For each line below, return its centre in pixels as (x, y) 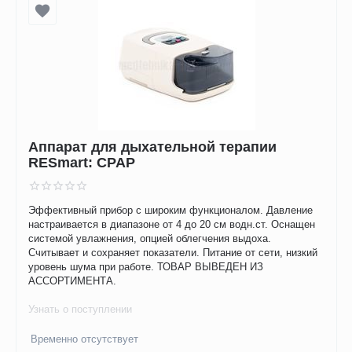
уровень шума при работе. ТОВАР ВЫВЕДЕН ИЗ (146, 267)
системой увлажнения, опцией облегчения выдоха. (150, 239)
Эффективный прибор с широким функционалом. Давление (171, 211)
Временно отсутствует (85, 339)
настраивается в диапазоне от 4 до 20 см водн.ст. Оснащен (172, 225)
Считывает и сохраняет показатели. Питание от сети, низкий (173, 253)
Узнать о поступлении (81, 310)
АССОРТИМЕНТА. (73, 281)
